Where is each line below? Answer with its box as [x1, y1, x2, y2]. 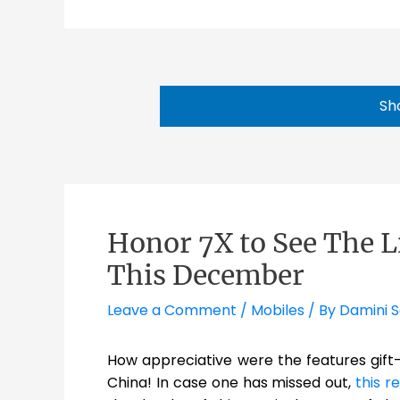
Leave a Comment [107, 300, 237, 321]
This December [107, 258, 304, 293]
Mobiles [251, 300, 304, 321]
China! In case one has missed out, [107, 372, 356, 394]
